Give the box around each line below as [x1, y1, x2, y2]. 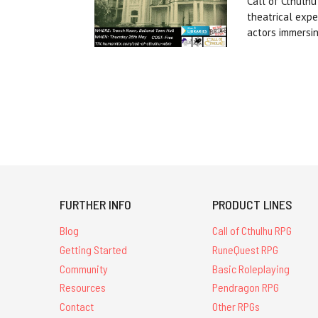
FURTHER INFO [60, 196, 131, 212]
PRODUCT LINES [212, 196, 293, 212]
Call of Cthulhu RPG [212, 223, 292, 237]
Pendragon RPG [212, 280, 280, 295]
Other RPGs [212, 300, 261, 314]
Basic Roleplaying [212, 261, 290, 275]
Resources [60, 280, 106, 295]
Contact [60, 300, 94, 314]
